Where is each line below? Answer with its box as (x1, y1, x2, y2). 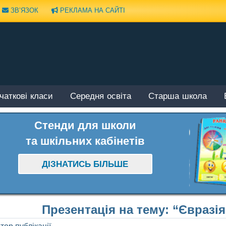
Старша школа (148, 91, 207, 102)
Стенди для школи (34, 119, 136, 132)
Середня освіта (70, 91, 131, 102)
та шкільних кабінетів (25, 134, 145, 147)
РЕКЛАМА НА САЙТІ (58, 6, 125, 14)
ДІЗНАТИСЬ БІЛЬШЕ (42, 159, 129, 169)
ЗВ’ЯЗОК (9, 6, 38, 14)
